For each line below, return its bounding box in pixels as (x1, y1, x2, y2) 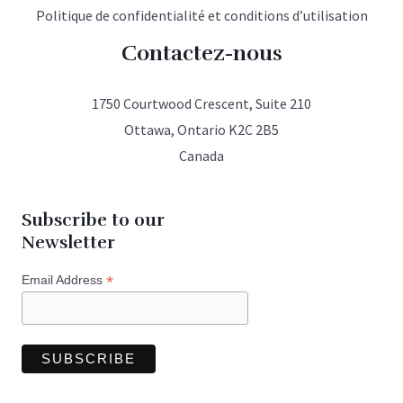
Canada (179, 146, 224, 165)
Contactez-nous (121, 40, 282, 67)
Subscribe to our (22, 209, 165, 232)
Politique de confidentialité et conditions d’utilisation (35, 5, 368, 24)
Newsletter (22, 231, 115, 255)
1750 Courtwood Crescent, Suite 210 (92, 94, 311, 112)
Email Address (22, 273, 106, 288)
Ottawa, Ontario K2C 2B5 (124, 120, 279, 139)
